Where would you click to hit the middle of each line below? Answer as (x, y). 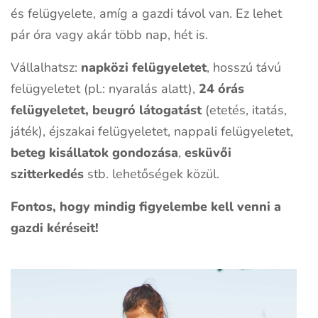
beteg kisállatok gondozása (94, 153)
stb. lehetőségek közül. (152, 174)
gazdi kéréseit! (56, 228)
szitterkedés (47, 174)
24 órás (221, 89)
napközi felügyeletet (144, 68)
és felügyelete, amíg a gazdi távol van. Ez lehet (146, 14)
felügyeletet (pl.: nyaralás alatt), (105, 89)
